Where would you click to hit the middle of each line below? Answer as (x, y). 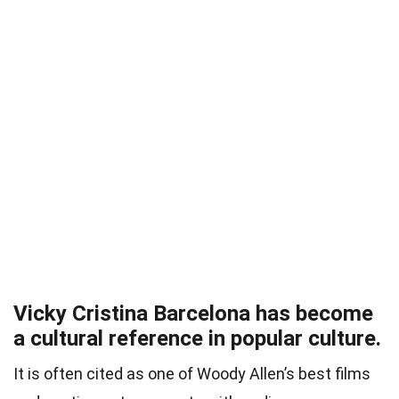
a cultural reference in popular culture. (197, 339)
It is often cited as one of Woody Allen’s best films (192, 374)
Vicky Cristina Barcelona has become (193, 314)
